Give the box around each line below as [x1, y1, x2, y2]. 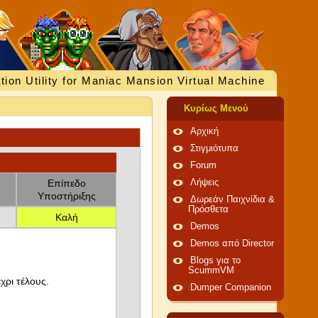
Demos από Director [190, 238, 274, 248]
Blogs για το [190, 256, 241, 265]
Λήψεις [190, 177, 219, 187]
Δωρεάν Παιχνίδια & [190, 194, 275, 204]
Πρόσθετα [188, 204, 229, 214]
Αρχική [190, 126, 219, 136]
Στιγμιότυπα [190, 143, 238, 153]
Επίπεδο [47, 177, 86, 189]
